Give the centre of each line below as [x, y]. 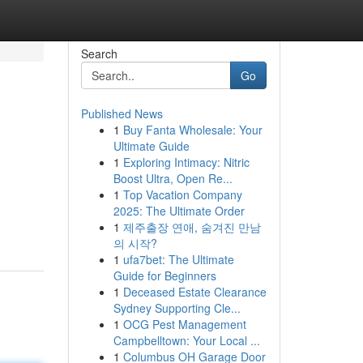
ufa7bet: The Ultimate [178, 259]
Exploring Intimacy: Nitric [186, 162]
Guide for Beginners [164, 275]
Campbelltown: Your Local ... [186, 340]
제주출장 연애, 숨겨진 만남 [192, 227]
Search [99, 53]
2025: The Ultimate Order [179, 211]
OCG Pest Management [184, 324]
